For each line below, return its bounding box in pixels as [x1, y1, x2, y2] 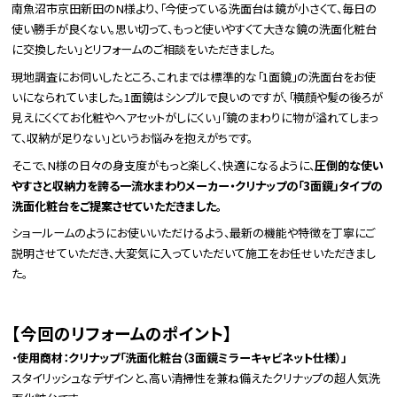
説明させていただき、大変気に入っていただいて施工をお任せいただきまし [12, 245, 377, 262]
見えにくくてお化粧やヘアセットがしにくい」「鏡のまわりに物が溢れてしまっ [12, 108, 378, 126]
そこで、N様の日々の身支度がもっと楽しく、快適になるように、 [12, 156, 315, 174]
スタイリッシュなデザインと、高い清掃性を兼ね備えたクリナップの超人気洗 [12, 370, 381, 387]
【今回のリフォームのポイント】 [12, 321, 233, 346]
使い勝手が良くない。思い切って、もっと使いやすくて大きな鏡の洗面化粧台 [12, 19, 378, 37]
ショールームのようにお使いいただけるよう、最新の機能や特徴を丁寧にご [12, 224, 376, 242]
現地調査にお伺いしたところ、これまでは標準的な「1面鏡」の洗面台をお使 [12, 67, 377, 85]
